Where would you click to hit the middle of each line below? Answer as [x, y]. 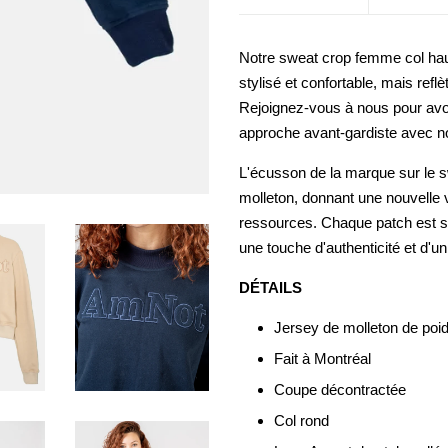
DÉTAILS [270, 287]
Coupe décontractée [342, 389]
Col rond [301, 420]
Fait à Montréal [322, 358]
